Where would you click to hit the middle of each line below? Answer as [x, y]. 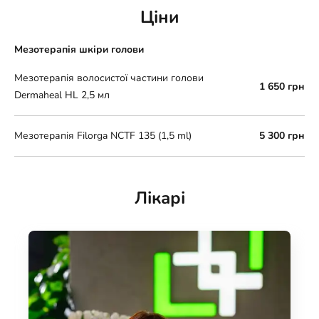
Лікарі [159, 198]
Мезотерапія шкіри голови [79, 49]
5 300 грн [282, 136]
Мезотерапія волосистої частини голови [109, 78]
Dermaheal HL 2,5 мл [62, 95]
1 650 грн [282, 87]
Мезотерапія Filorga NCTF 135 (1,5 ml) [103, 136]
